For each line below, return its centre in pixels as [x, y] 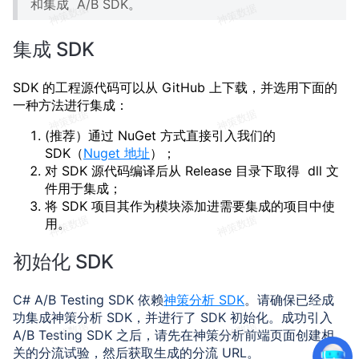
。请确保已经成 [289, 300]
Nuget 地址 [117, 153]
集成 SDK [54, 50]
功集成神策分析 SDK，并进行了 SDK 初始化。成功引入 [173, 318]
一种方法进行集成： [71, 105]
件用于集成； [83, 189]
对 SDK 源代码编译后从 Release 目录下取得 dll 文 [192, 171]
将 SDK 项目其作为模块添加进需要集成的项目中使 [190, 206]
